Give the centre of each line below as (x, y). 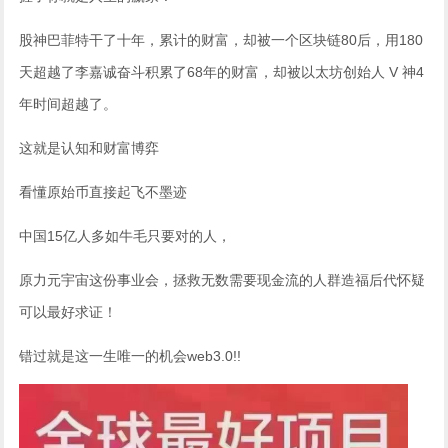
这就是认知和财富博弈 (89, 147)
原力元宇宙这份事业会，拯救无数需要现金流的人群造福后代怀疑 (222, 279)
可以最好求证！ (68, 311)
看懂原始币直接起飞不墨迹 (103, 191)
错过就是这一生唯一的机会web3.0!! (130, 355)
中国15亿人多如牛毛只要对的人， (125, 235)
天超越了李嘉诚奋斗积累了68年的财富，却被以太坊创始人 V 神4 (222, 71)
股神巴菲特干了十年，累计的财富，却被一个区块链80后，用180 (221, 39)
